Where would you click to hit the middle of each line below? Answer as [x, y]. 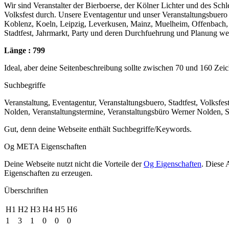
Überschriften [26, 190]
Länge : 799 [25, 50]
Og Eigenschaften [173, 164]
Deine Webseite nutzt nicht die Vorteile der [74, 164]
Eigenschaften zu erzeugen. [48, 173]
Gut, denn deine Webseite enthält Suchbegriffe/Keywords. [98, 129]
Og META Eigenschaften [45, 146]
